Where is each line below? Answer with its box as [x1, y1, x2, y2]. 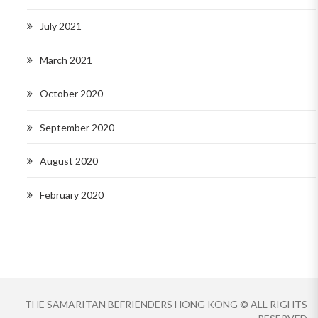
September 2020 [40, 121, 114, 133]
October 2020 [40, 87, 103, 100]
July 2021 [40, 20, 82, 33]
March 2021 [40, 53, 92, 66]
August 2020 [40, 155, 98, 168]
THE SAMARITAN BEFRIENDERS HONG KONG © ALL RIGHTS [25, 297, 307, 310]
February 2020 [40, 188, 104, 201]
